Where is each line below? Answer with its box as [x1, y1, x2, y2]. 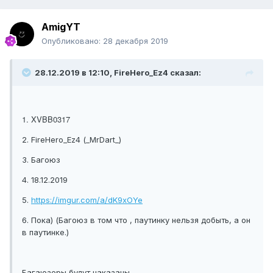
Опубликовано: [41, 36, 103, 46]
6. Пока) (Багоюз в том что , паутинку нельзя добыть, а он [22, 215, 250, 225]
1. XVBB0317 [22, 113, 70, 126]
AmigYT [41, 21, 80, 34]
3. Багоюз [22, 155, 60, 165]
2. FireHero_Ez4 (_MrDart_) [22, 135, 121, 145]
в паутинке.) [22, 227, 69, 238]
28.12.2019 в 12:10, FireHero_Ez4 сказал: [35, 68, 201, 78]
